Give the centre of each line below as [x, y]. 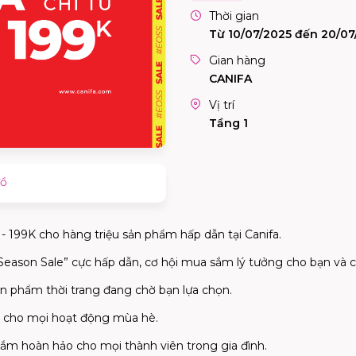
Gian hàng [237, 60]
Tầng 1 [228, 123]
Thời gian [234, 16]
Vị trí [222, 105]
